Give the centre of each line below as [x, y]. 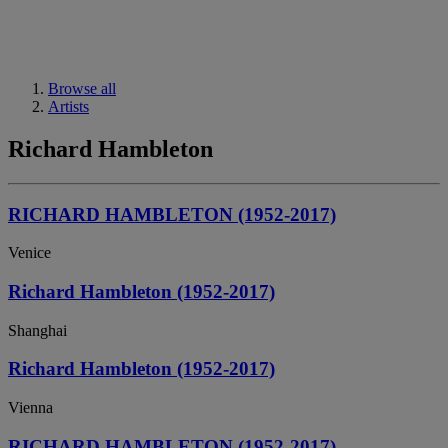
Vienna [30, 408]
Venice [29, 253]
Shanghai [37, 330]
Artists [68, 106]
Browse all [82, 88]
